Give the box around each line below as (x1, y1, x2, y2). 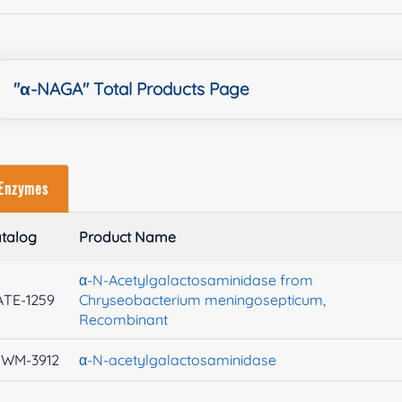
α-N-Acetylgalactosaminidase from (79, 271, 314, 290)
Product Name (79, 228, 177, 247)
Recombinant (79, 310, 169, 329)
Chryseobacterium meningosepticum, (79, 291, 327, 310)
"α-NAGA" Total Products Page (13, 78, 250, 100)
